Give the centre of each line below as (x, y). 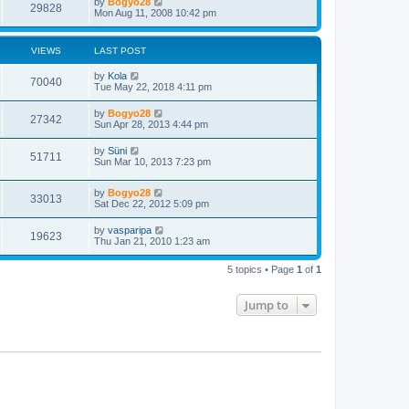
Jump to (267, 305)
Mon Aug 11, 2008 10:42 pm (155, 12)
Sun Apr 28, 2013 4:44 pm (151, 124)
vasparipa (130, 231)
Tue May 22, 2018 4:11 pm (153, 86)
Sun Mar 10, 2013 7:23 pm (152, 161)
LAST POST (120, 50)
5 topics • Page (262, 270)
